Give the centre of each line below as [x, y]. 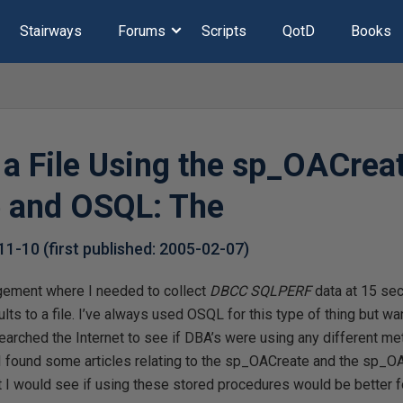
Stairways [50, 31]
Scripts [224, 31]
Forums [141, 31]
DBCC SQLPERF [261, 291]
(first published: [102, 249]
